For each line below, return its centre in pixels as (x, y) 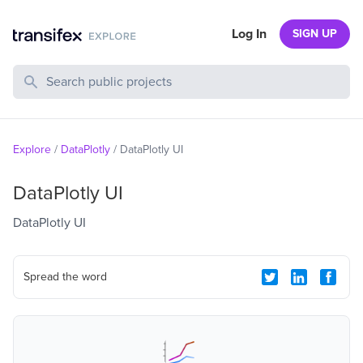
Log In (249, 34)
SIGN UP (315, 34)
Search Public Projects (75, 74)
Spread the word (65, 277)
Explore (32, 149)
